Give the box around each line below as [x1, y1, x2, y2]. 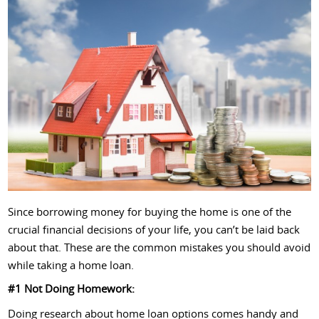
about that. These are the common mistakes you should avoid [8, 239, 311, 254]
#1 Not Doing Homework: [8, 281, 135, 296]
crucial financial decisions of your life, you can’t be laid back [8, 221, 300, 236]
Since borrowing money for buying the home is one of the [8, 204, 292, 219]
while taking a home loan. [8, 257, 135, 272]
